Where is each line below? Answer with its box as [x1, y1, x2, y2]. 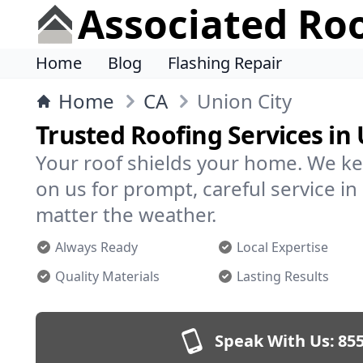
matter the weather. [36, 201, 216, 228]
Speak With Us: [215, 330, 335, 352]
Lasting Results [237, 267, 329, 285]
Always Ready [55, 238, 138, 256]
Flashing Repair [168, 52, 282, 74]
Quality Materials [55, 267, 160, 285]
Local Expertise [237, 238, 328, 256]
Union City [197, 88, 292, 114]
